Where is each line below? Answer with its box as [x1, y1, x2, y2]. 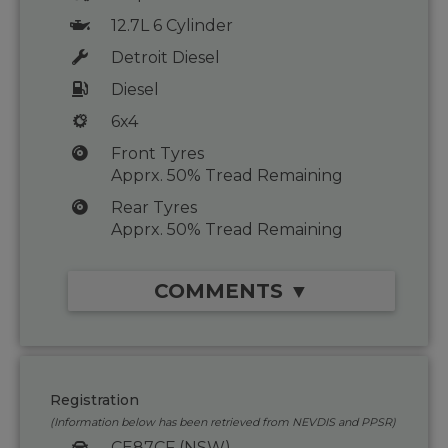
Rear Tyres [110, 198, 197, 218]
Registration [50, 391, 139, 410]
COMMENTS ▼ [154, 279, 309, 304]
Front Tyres [110, 144, 204, 164]
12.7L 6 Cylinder [110, 16, 233, 36]
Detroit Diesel [110, 48, 220, 68]
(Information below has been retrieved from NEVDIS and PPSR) [50, 415, 396, 430]
